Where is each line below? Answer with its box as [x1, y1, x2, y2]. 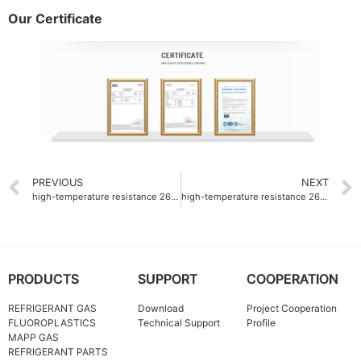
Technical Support [138, 316, 221, 329]
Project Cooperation [246, 301, 337, 314]
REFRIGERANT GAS [8, 301, 97, 314]
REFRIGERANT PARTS [8, 345, 108, 358]
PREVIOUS [32, 176, 83, 189]
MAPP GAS [8, 330, 59, 343]
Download [138, 301, 185, 314]
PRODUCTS [8, 270, 79, 287]
